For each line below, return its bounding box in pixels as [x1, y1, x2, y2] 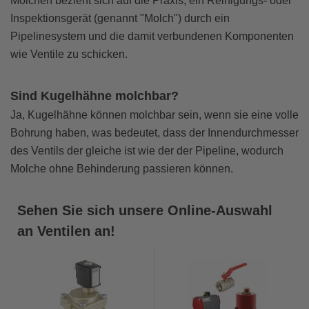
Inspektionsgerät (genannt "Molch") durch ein [10, 12, 230, 25]
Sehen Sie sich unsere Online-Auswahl [17, 203, 272, 219]
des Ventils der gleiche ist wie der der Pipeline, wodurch [10, 145, 283, 157]
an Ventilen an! [17, 223, 115, 239]
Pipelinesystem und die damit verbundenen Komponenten [10, 30, 294, 43]
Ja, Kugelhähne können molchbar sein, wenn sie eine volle [10, 109, 299, 121]
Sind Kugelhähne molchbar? [10, 89, 179, 103]
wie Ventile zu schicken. [10, 48, 128, 61]
